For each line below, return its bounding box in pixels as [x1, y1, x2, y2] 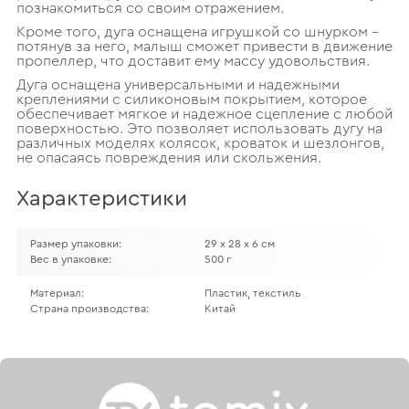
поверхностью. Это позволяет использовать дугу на [16, 121, 383, 136]
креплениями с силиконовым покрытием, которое [16, 91, 367, 107]
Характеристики [16, 187, 187, 210]
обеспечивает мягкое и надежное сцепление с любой [16, 106, 393, 121]
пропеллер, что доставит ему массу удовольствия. [16, 53, 370, 68]
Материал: [29, 287, 84, 299]
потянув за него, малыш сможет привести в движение [16, 38, 393, 54]
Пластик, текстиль [204, 287, 301, 299]
